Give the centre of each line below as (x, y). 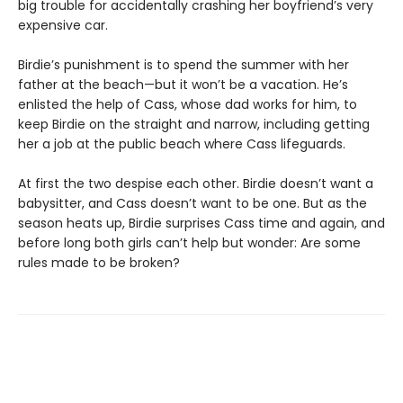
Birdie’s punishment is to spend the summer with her (184, 65)
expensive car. (63, 26)
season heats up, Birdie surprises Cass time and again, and (201, 224)
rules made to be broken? (99, 263)
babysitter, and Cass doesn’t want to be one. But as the (193, 204)
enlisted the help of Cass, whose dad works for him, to (188, 105)
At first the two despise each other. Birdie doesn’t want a (196, 184)
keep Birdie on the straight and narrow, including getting (194, 125)
